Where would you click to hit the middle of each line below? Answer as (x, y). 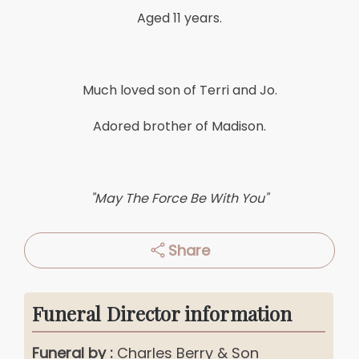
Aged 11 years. (179, 18)
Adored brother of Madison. (179, 126)
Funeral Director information (162, 313)
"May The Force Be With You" (179, 198)
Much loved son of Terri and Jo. (179, 90)
